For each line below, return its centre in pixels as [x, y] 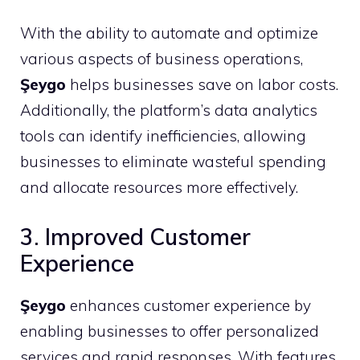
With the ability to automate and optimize [169, 33]
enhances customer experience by [188, 305]
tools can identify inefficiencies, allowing [163, 136]
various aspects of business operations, [162, 59]
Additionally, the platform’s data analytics [169, 110]
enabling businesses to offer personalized [170, 331]
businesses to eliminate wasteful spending [173, 162]
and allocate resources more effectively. [159, 187]
